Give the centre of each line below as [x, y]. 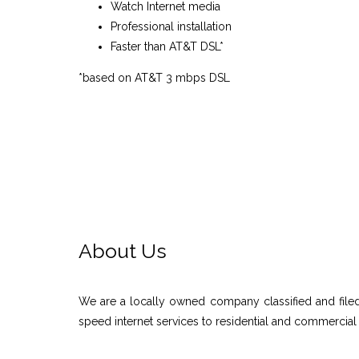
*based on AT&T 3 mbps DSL [154, 77]
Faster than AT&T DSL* [167, 46]
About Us [123, 251]
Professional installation [171, 26]
